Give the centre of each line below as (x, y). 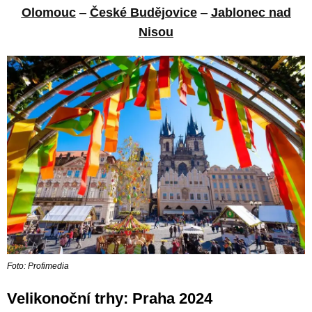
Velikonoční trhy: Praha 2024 (110, 299)
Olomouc (48, 13)
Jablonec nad (251, 13)
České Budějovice (143, 13)
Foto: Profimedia (38, 266)
